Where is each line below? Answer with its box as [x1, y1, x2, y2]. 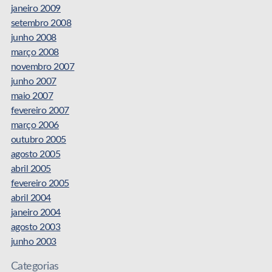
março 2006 [10, 120, 59, 130]
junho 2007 [10, 76, 56, 86]
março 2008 [10, 47, 59, 57]
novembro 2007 [10, 61, 75, 72]
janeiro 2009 [10, 3, 61, 13]
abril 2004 [10, 192, 51, 203]
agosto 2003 [10, 222, 61, 232]
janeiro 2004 [10, 207, 61, 217]
